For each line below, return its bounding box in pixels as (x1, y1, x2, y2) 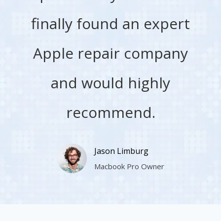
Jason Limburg (94, 145, 148, 156)
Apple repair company (33, 42, 188, 63)
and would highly (51, 72, 170, 93)
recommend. (66, 102, 155, 122)
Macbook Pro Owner (94, 161, 164, 171)
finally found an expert (31, 13, 190, 34)
